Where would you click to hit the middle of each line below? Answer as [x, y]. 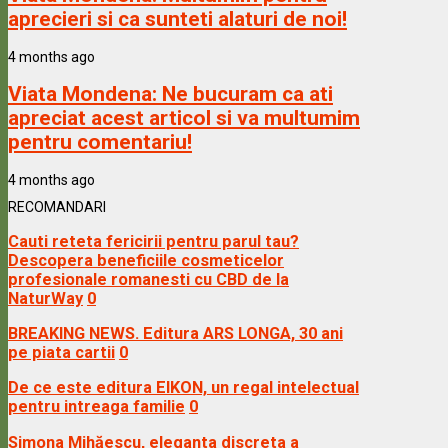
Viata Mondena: [85, 94]
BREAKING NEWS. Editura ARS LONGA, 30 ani [175, 333]
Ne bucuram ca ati [247, 94]
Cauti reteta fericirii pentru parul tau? [153, 241]
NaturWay [45, 298]
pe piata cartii [61, 352]
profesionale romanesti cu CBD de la [148, 279]
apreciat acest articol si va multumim [184, 118]
